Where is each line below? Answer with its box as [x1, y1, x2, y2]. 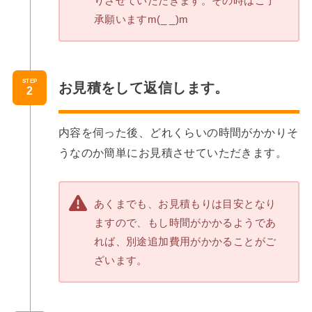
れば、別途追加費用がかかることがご [93, 235, 276, 247]
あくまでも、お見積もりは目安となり [93, 197, 276, 210]
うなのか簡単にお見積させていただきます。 [58, 146, 288, 159]
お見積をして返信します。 [58, 80, 229, 96]
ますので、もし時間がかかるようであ [93, 216, 276, 228]
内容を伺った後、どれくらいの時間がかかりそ [58, 125, 299, 139]
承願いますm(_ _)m [93, 13, 189, 26]
